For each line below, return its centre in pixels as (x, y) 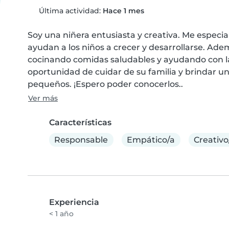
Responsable (81, 140)
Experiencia (74, 202)
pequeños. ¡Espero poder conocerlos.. (105, 84)
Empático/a (151, 140)
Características (80, 122)
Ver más (43, 98)
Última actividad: (70, 11)
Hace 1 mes (123, 11)
